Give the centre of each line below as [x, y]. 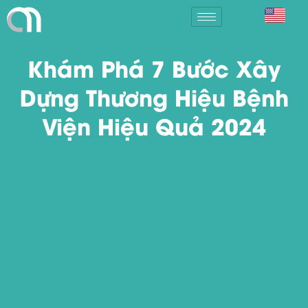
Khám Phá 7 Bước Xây [154, 68]
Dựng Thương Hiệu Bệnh [154, 97]
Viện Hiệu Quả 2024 [154, 125]
